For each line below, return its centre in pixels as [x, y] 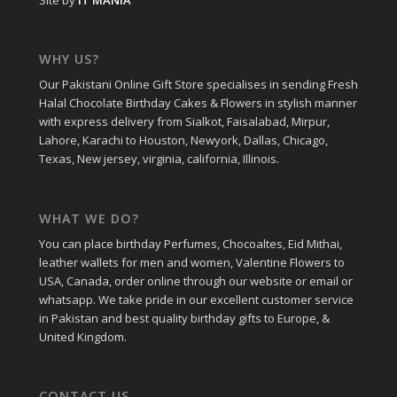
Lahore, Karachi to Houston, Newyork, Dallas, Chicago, [183, 140]
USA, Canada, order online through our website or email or [195, 280]
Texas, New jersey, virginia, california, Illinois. [159, 159]
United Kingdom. [82, 336]
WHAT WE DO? [89, 218]
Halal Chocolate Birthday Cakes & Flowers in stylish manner [198, 103]
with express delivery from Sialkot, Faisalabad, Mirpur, [184, 122]
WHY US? [69, 59]
